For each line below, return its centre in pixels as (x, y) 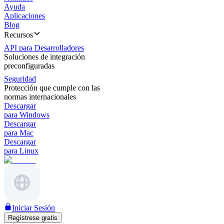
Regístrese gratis (33, 218)
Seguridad (20, 79)
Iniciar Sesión (33, 208)
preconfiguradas (29, 66)
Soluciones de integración (44, 57)
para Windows (27, 115)
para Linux (21, 151)
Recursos (18, 35)
